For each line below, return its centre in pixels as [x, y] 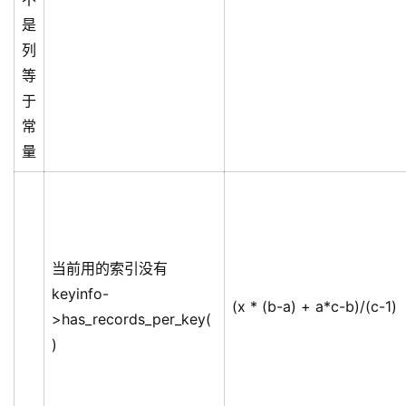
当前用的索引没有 [110, 269]
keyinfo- [80, 294]
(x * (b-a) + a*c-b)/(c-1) [314, 307]
